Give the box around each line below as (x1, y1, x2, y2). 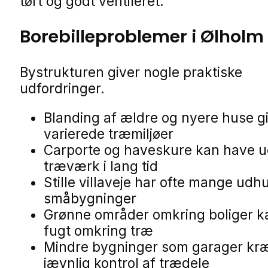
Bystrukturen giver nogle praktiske (20, 64, 242, 81)
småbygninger (44, 190, 136, 207)
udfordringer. (20, 80, 105, 97)
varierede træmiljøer (44, 126, 173, 142)
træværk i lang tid (44, 158, 158, 175)
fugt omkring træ (44, 223, 153, 239)
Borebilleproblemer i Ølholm (20, 25, 264, 49)
